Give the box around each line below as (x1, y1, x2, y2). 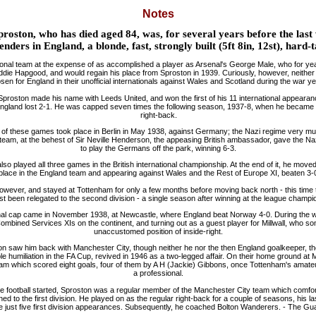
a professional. (133, 269, 183, 278)
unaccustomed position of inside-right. (94, 226, 223, 236)
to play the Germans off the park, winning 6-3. (80, 143, 236, 152)
